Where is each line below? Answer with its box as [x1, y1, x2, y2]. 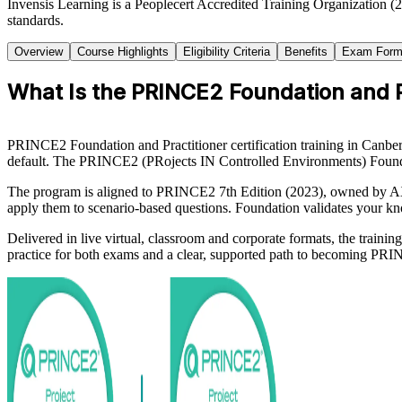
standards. [7, 12, 64, 28]
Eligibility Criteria [183, 44, 270, 58]
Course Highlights [77, 44, 169, 58]
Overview [14, 44, 63, 58]
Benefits [284, 44, 328, 58]
